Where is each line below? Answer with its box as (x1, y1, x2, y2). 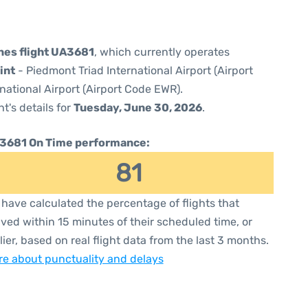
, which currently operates (94, 45, 230, 58)
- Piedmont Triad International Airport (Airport (15, 64, 253, 77)
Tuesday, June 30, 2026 (74, 101, 202, 114)
